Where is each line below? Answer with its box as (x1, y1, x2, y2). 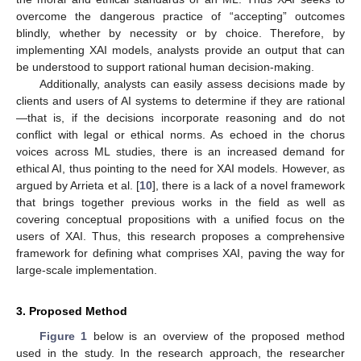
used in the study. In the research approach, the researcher (16, 346, 345, 359)
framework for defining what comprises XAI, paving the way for (16, 246, 345, 259)
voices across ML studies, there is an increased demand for (16, 144, 345, 158)
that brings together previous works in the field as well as (16, 195, 345, 209)
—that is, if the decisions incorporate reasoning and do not (16, 110, 345, 124)
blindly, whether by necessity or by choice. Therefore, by (16, 26, 345, 39)
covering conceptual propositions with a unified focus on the (16, 212, 345, 226)
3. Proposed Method (16, 304, 127, 317)
